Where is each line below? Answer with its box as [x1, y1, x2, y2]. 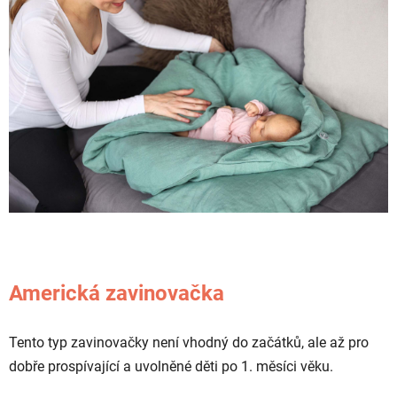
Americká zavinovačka [9, 281, 224, 307]
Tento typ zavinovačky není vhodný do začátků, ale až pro [9, 334, 369, 352]
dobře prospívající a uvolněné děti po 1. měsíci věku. [9, 358, 333, 376]
